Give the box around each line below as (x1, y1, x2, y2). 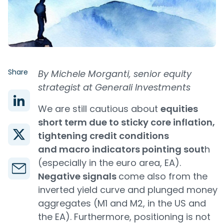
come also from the (118, 170, 207, 182)
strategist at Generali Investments (38, 81, 190, 93)
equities (160, 102, 198, 115)
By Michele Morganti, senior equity (38, 67, 191, 80)
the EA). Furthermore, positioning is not (38, 210, 210, 223)
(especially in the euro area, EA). (38, 156, 181, 169)
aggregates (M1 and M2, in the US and (38, 197, 206, 209)
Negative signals (38, 170, 118, 182)
